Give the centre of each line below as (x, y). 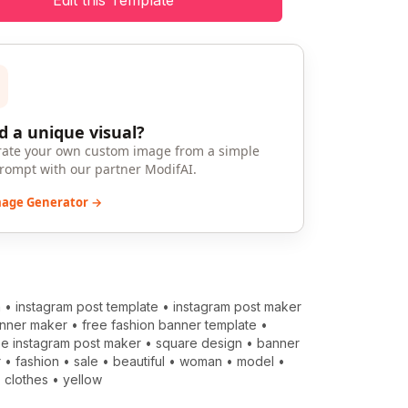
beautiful (139, 362)
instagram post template (87, 307)
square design (199, 343)
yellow (83, 380)
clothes (27, 380)
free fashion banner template (170, 325)
